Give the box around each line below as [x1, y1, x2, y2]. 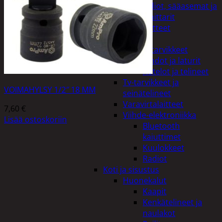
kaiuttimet [143, 131, 181, 142]
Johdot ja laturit [143, 55, 201, 66]
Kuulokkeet [143, 142, 184, 153]
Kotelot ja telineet [143, 66, 209, 77]
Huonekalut [123, 175, 166, 186]
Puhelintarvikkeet [123, 44, 188, 55]
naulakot [143, 208, 175, 219]
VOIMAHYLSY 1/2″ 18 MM [4, 84, 96, 95]
